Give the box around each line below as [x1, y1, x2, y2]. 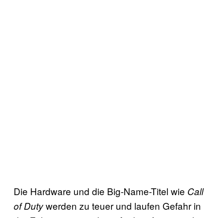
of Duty [14, 199, 43, 212]
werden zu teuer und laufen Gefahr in [43, 199, 201, 212]
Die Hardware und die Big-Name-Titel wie [14, 184, 187, 198]
